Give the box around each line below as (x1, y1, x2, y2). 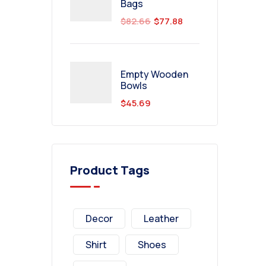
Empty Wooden (121, 68, 188, 81)
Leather (144, 212, 179, 225)
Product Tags (70, 162, 150, 178)
